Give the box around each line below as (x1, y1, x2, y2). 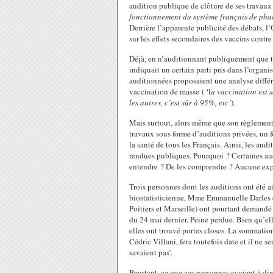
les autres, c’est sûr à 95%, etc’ (129, 97, 231, 108)
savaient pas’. (129, 247, 172, 258)
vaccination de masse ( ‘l (129, 86, 211, 97)
